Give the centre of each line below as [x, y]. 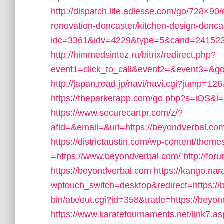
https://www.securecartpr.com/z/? [117, 113]
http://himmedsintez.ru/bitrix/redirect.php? [133, 55]
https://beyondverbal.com [101, 171]
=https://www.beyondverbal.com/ [116, 156]
